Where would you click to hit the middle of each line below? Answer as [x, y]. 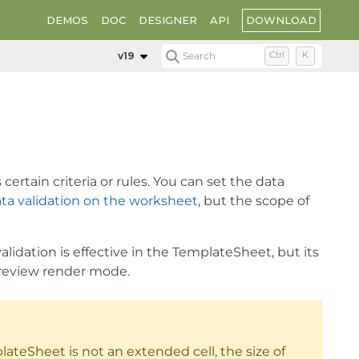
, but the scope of [254, 201]
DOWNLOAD [281, 20]
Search [200, 56]
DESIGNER [168, 20]
